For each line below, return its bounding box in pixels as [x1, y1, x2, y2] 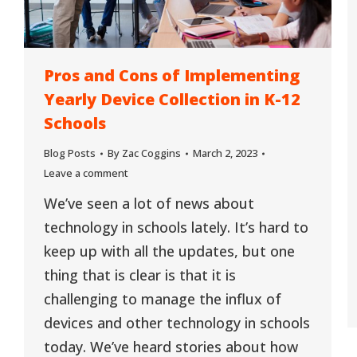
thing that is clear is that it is [44, 265, 236, 285]
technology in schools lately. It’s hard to [44, 218, 308, 237]
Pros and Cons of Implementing [44, 65, 300, 87]
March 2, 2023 [193, 146, 257, 161]
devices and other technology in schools [44, 313, 310, 333]
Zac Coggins [122, 146, 181, 161]
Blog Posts [44, 146, 96, 161]
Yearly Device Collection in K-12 [44, 88, 300, 111]
